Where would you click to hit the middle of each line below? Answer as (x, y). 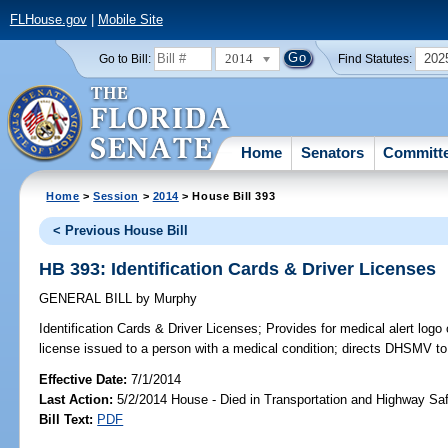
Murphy (174, 299)
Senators (333, 152)
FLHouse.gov (48, 20)
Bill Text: (66, 419)
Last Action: (76, 399)
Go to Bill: (124, 58)
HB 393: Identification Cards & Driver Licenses (238, 268)
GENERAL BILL (88, 299)
